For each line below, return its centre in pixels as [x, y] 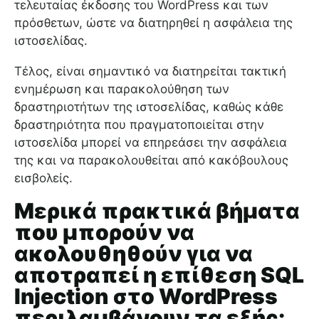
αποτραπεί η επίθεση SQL [159, 274]
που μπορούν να [104, 232]
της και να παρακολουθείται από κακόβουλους [151, 160]
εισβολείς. [43, 178]
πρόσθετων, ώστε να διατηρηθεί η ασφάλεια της [153, 22]
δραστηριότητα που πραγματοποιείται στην [139, 124]
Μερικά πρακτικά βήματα [157, 210]
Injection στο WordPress [146, 296]
